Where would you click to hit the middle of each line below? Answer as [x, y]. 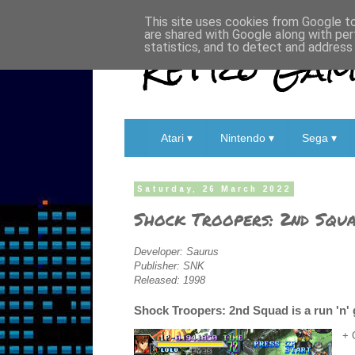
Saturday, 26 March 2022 [214, 189]
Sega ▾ [319, 138]
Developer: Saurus [176, 251]
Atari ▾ [177, 138]
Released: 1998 [170, 280]
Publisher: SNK [169, 265]
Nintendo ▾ [247, 138]
